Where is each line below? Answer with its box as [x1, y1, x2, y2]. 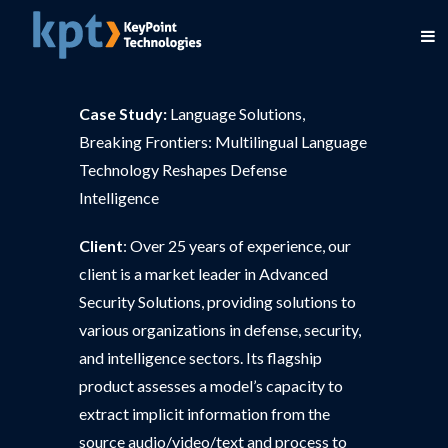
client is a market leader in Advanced [79, 264, 328, 283]
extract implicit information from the [79, 404, 330, 423]
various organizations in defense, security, [79, 320, 361, 339]
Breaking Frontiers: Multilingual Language [79, 132, 367, 151]
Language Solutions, [167, 104, 305, 123]
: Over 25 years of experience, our [123, 236, 351, 255]
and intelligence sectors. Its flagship [79, 348, 322, 367]
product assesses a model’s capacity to [79, 376, 343, 395]
